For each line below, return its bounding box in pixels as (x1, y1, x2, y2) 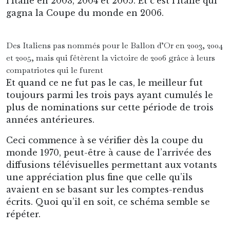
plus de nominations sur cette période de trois (6, 102, 214, 112)
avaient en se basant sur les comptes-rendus (6, 184, 204, 195)
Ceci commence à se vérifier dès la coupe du (6, 135, 203, 145)
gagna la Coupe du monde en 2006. (6, 7, 164, 18)
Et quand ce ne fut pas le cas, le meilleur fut (6, 77, 203, 88)
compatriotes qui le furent (6, 64, 103, 75)
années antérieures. (6, 114, 94, 125)
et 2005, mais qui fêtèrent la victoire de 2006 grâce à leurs (6, 52, 215, 63)
